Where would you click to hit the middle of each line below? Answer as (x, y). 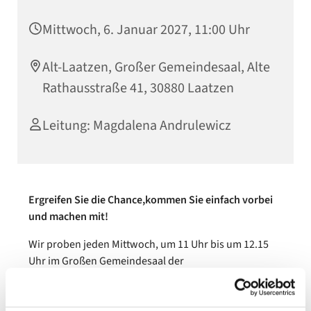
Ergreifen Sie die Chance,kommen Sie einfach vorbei (151, 200)
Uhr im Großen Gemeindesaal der (106, 261)
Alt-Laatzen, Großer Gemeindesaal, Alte (156, 67)
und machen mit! (68, 217)
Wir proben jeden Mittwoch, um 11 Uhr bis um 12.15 (149, 244)
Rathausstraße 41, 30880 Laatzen (138, 88)
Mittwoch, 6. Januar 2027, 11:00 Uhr (146, 30)
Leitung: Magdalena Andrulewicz (137, 126)
